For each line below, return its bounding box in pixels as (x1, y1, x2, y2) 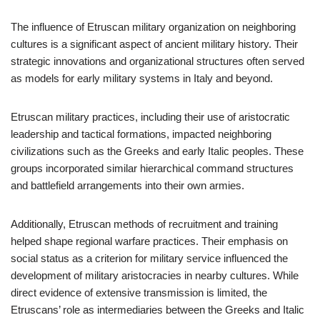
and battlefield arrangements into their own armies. (11, 179, 244, 191)
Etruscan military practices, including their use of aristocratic (11, 111, 290, 123)
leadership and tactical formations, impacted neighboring (11, 128, 271, 140)
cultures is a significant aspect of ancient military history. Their (11, 38, 298, 50)
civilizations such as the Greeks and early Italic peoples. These (11, 145, 304, 157)
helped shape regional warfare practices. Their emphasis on (11, 235, 288, 247)
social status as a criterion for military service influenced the (11, 252, 288, 264)
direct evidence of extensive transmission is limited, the (11, 286, 267, 299)
